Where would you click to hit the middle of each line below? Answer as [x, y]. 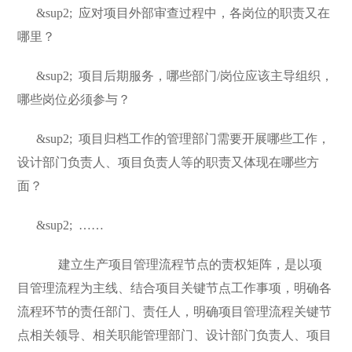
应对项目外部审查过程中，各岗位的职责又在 [205, 13]
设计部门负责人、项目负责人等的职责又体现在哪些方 [169, 162]
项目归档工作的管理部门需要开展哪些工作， [205, 139]
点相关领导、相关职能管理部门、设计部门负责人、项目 [175, 335]
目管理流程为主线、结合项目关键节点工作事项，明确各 [175, 288]
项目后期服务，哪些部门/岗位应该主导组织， [206, 76]
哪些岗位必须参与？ [74, 99]
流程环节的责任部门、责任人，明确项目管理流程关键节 [175, 312]
